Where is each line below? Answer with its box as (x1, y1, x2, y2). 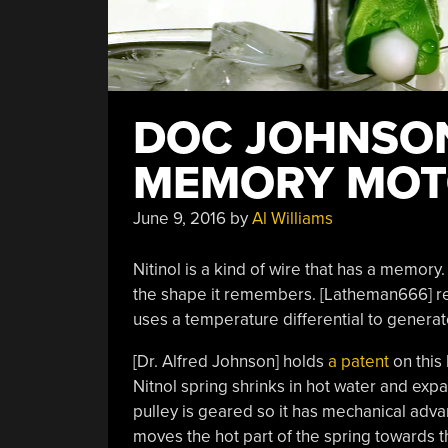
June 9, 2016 (132, 208, 226, 229)
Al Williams (251, 208, 333, 229)
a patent (327, 350, 389, 372)
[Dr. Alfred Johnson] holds (132, 350, 328, 372)
